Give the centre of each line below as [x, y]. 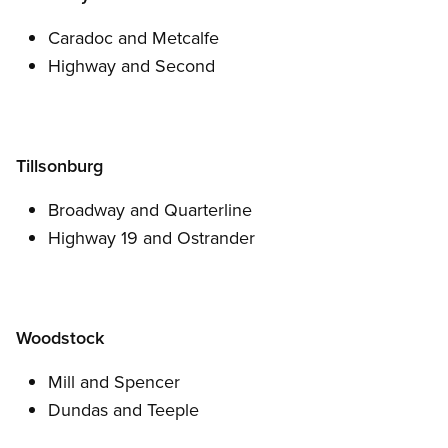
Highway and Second [131, 66]
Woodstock [60, 338]
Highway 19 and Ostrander [151, 238]
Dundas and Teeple [123, 410]
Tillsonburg [59, 166]
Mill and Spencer [114, 382]
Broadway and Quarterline [150, 210]
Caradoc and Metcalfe [133, 38]
